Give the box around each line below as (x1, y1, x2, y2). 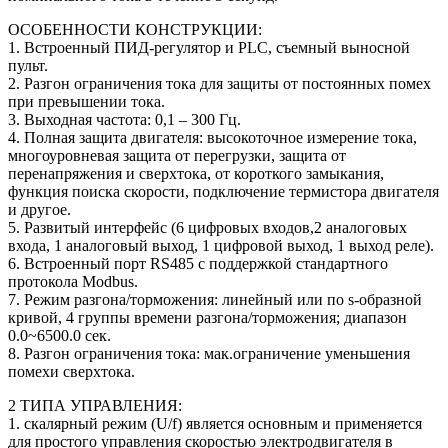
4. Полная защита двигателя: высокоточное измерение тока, (8, 128, 417, 146)
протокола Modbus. (8, 272, 138, 290)
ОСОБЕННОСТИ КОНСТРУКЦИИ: (8, 20, 262, 38)
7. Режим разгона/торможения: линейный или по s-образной (8, 290, 422, 308)
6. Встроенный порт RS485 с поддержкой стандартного (8, 254, 388, 272)
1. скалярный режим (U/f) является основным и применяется (8, 414, 422, 432)
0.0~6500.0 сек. (8, 326, 111, 344)
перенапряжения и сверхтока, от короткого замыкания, (8, 164, 384, 182)
